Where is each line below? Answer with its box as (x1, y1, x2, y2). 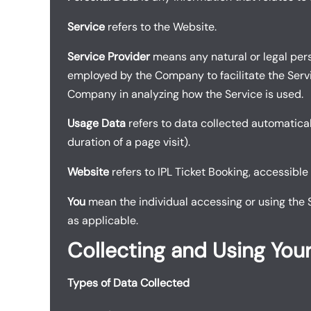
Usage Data (67, 116, 126, 131)
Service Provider (67, 49, 150, 64)
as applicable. (67, 213, 138, 228)
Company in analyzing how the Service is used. (67, 86, 303, 101)
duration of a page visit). (67, 135, 190, 150)
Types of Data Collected (67, 275, 190, 290)
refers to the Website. (105, 19, 217, 34)
